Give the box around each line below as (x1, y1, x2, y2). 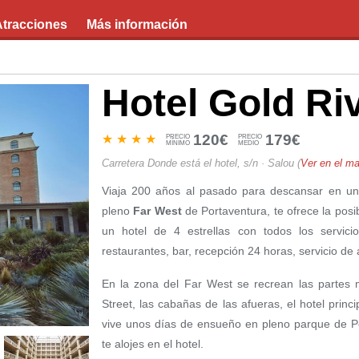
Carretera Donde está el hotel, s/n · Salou (101, 157, 294, 169)
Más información (87, 18, 188, 31)
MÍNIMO (165, 139, 190, 147)
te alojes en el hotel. (101, 337, 204, 350)
